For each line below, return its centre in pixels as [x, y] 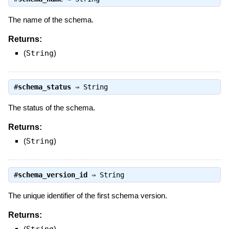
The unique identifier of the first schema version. [87, 196]
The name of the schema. [51, 20]
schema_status [44, 87]
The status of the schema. [51, 108]
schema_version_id [52, 175]
